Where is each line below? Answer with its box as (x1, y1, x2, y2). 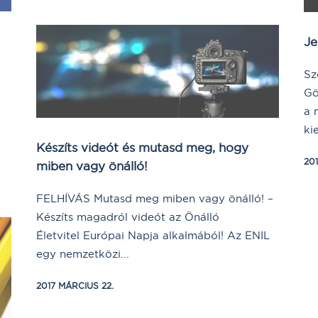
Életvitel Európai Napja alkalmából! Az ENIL (36, 229, 270, 243)
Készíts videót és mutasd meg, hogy (36, 140, 248, 155)
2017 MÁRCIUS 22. (36, 280, 114, 292)
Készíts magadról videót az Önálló (36, 210, 219, 224)
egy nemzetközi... (36, 247, 129, 261)
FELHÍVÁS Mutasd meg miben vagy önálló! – (36, 192, 273, 206)
